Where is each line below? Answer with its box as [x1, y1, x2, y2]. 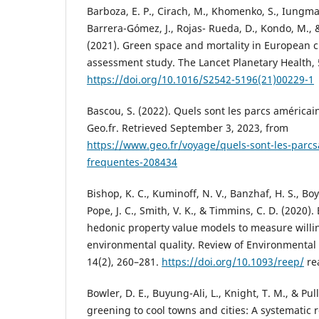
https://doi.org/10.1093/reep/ [162, 254, 304, 268]
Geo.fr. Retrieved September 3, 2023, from [87, 120, 288, 135]
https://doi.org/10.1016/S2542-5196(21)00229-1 [87, 72, 314, 86]
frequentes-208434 [87, 155, 177, 169]
